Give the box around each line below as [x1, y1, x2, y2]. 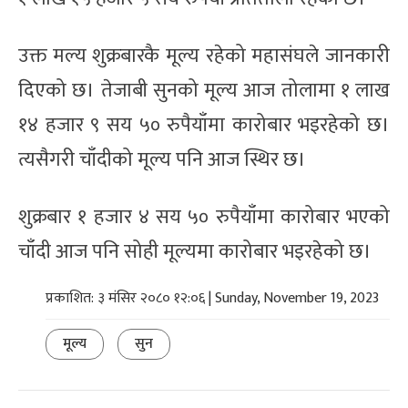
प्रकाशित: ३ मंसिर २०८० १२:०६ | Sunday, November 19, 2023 [46, 285, 379, 311]
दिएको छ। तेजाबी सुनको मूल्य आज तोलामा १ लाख [18, 73, 390, 107]
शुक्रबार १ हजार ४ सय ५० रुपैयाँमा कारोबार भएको [18, 199, 390, 234]
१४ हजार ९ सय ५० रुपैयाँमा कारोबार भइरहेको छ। [18, 107, 390, 142]
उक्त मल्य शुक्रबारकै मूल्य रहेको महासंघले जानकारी [18, 38, 390, 73]
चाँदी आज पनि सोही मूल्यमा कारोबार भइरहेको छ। [18, 234, 372, 269]
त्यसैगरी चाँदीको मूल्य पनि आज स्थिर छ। [18, 142, 306, 177]
